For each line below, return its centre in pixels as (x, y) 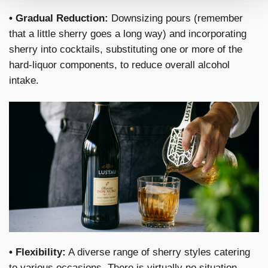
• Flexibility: (37, 252)
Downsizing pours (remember (176, 19)
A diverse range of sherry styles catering (158, 252)
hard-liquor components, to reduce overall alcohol (119, 65)
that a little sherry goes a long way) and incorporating (128, 34)
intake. (24, 81)
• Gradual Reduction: (59, 19)
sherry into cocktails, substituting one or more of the (126, 50)
